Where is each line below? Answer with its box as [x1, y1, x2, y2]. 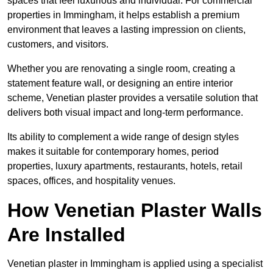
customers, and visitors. [7, 39, 108, 50]
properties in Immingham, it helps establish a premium [7, 10, 239, 21]
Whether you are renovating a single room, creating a [7, 63, 235, 74]
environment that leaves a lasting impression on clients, [7, 24, 246, 35]
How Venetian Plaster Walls [7, 199, 262, 222]
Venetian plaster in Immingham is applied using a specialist [7, 258, 263, 269]
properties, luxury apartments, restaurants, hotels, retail [7, 161, 243, 172]
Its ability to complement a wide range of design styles [7, 132, 239, 143]
